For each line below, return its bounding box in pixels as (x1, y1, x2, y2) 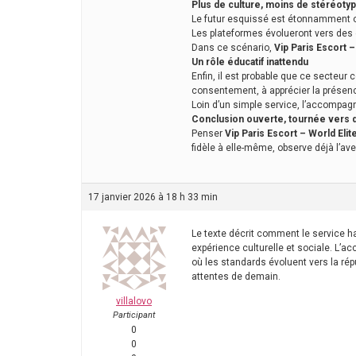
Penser (192, 128, 225, 140)
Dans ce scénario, (192, 42, 274, 54)
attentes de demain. (192, 270, 281, 282)
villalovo (116, 295, 152, 307)
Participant (113, 309, 155, 320)
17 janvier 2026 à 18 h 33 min (88, 191, 218, 203)
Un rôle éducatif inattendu (192, 56, 308, 68)
